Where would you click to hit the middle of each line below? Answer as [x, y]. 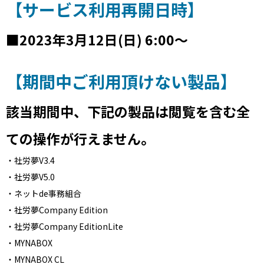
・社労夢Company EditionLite [65, 226]
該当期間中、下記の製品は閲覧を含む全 [128, 111]
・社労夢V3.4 [30, 160]
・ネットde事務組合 [44, 193]
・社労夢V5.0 [30, 177]
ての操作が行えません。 [80, 138]
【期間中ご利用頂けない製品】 [121, 81]
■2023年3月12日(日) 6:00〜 [97, 39]
